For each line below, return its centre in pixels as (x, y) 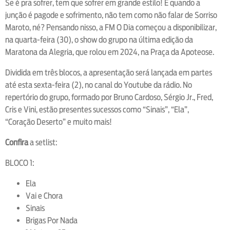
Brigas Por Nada (52, 220)
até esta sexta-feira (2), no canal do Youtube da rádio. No (99, 85)
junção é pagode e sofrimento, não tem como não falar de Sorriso (111, 15)
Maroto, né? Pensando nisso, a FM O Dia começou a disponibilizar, (111, 27)
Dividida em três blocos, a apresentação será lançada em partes (109, 72)
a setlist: (44, 142)
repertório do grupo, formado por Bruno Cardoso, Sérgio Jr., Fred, (109, 97)
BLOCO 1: (20, 163)
